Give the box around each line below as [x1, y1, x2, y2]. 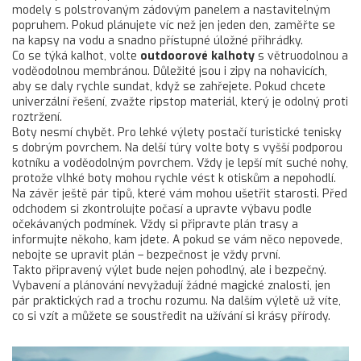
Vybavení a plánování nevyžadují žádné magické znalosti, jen [12, 278, 330, 293]
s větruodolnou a [255, 48, 348, 64]
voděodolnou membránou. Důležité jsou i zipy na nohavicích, [12, 64, 327, 79]
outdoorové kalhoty [140, 48, 255, 64]
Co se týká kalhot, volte [12, 48, 140, 64]
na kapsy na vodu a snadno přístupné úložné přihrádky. [12, 33, 303, 48]
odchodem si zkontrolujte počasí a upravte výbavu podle [12, 201, 312, 217]
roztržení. [12, 110, 62, 125]
